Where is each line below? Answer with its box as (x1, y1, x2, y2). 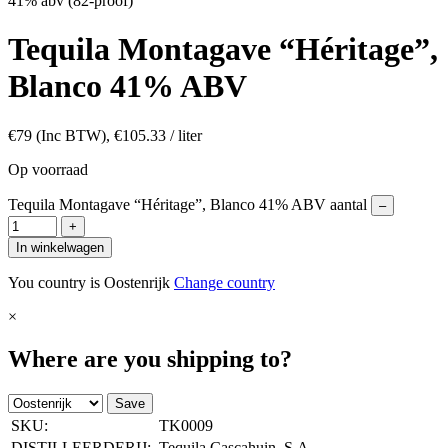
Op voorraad (8, 160, 88, 178)
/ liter (166, 126, 202, 144)
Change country (174, 273, 275, 291)
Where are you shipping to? (8, 345, 292, 372)
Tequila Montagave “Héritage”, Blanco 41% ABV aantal (8, 195, 367, 213)
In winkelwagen (16, 239, 104, 255)
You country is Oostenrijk (8, 273, 174, 291)
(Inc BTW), (36, 126, 114, 144)
